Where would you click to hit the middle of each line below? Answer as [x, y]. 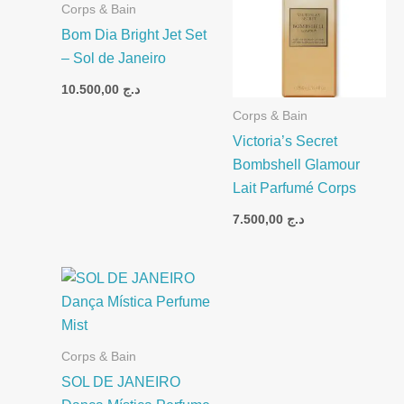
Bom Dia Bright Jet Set [134, 35]
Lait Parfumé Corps [294, 188]
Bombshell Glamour [296, 165]
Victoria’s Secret [285, 142]
